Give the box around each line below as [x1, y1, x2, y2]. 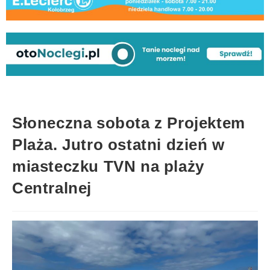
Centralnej [12, 178, 92, 197]
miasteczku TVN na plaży [12, 157, 204, 175]
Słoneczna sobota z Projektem [12, 113, 245, 132]
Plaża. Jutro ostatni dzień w [12, 135, 225, 154]
